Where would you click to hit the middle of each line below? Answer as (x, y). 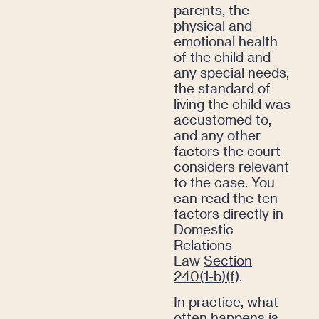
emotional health (226, 41)
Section (228, 261)
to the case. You (224, 182)
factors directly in (229, 214)
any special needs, (231, 73)
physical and (213, 26)
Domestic (204, 229)
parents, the (211, 10)
